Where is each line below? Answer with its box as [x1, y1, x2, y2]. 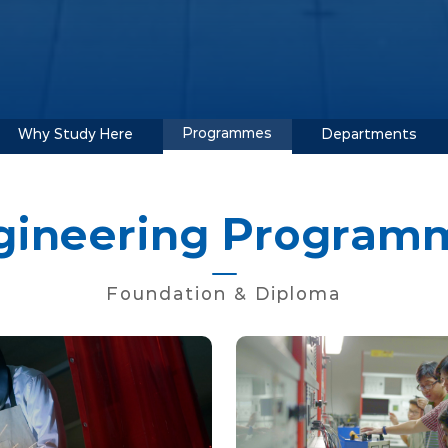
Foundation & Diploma [107, 286, 341, 304]
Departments [322, 127, 417, 142]
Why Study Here [18, 127, 133, 142]
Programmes [183, 127, 272, 141]
